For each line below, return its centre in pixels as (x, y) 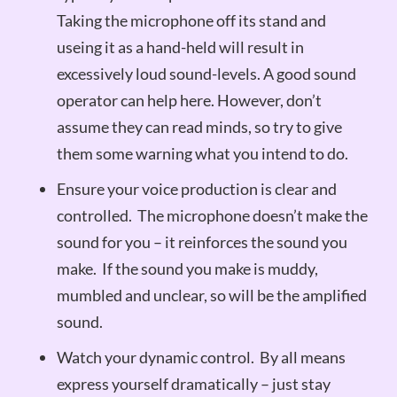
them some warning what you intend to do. (202, 154)
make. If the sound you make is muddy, (187, 269)
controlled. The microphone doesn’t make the (212, 216)
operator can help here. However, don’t (189, 101)
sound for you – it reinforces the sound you (202, 242)
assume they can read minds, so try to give (199, 127)
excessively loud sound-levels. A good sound (206, 74)
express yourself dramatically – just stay (193, 384)
